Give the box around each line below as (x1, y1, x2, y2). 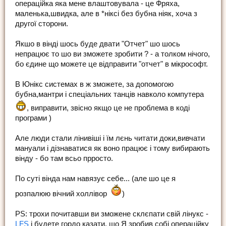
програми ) (15, 114, 51, 123)
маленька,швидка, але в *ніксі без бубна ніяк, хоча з (15, 10, 197, 18)
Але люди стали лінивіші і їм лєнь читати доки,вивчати (15, 134, 205, 143)
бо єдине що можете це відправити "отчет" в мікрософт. (15, 60, 208, 69)
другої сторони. (15, 20, 68, 28)
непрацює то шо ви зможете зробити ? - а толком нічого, (15, 50, 210, 59)
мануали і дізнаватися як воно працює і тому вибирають (15, 144, 210, 153)
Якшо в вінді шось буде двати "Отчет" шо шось (15, 40, 180, 48)
